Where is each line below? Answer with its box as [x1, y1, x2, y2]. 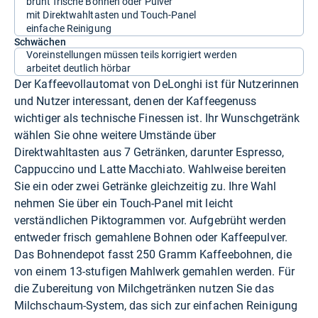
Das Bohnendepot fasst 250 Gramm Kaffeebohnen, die [14, 247, 292, 261]
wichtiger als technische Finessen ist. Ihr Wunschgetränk [14, 111, 300, 125]
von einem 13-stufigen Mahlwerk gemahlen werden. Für [14, 264, 295, 278]
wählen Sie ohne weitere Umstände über [14, 128, 216, 142]
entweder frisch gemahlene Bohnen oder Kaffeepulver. [14, 230, 287, 244]
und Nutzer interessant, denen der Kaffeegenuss [14, 94, 257, 108]
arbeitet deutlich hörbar [26, 62, 131, 74]
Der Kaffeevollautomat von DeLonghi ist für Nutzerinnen [14, 77, 300, 91]
